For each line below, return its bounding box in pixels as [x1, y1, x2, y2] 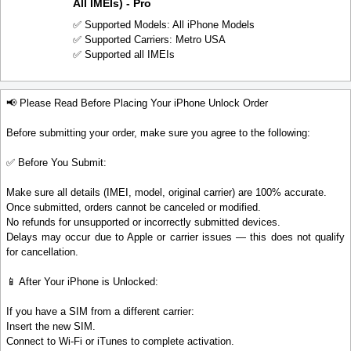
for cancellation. [6, 246, 78, 258]
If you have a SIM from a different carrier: [6, 306, 194, 317]
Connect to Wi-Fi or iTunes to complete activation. [6, 335, 234, 347]
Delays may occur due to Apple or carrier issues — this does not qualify [6, 231, 345, 243]
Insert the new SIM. [6, 320, 96, 332]
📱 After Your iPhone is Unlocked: [6, 276, 158, 288]
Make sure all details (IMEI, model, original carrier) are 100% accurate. [6, 186, 327, 198]
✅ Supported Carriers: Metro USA [73, 34, 226, 45]
